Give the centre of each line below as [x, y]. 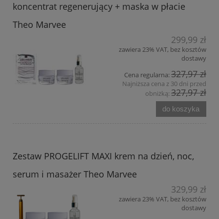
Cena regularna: [148, 75]
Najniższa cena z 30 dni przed [164, 84]
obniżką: [158, 94]
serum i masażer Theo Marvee [75, 174]
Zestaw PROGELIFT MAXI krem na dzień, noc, [103, 156]
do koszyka [181, 109]
